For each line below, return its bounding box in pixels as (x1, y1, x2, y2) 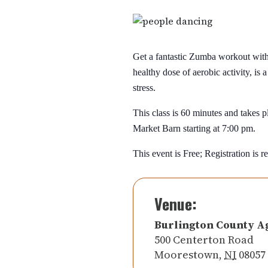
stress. (133, 83, 156, 93)
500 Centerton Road (154, 232, 254, 247)
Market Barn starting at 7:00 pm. (133, 123, 255, 133)
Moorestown (154, 247, 219, 262)
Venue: (154, 192, 197, 215)
